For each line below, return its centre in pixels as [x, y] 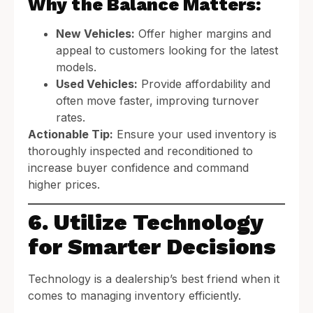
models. [76, 67]
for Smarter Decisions [152, 246]
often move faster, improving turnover [158, 101]
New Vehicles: [95, 34]
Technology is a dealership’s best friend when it [154, 278]
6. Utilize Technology [145, 222]
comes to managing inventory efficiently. [134, 295]
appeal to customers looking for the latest [167, 51]
